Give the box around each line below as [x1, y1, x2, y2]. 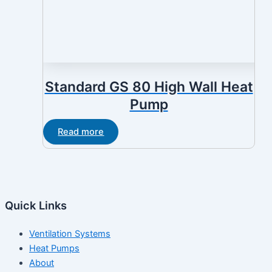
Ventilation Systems [29, 228, 110, 240]
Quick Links [5, 199, 67, 212]
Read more [58, 126, 104, 138]
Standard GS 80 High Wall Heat [44, 78, 253, 95]
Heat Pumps [29, 243, 80, 254]
